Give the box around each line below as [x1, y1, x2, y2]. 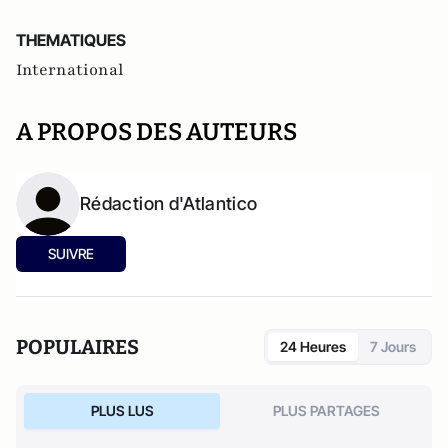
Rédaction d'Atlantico [80, 193, 258, 214]
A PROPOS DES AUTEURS [16, 118, 297, 146]
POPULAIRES [16, 335, 139, 359]
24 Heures [280, 338, 346, 355]
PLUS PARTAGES [272, 402, 380, 419]
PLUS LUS [90, 402, 154, 419]
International [16, 59, 124, 81]
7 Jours [370, 338, 416, 355]
